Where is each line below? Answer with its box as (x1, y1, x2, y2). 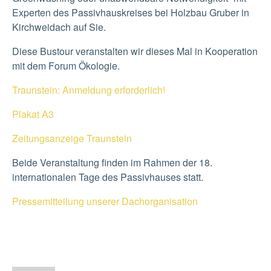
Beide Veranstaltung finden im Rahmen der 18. (12, 155, 212, 169)
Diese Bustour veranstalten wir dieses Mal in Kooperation (12, 44, 258, 58)
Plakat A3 (12, 106, 54, 121)
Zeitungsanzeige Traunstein (12, 131, 132, 145)
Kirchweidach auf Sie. (12, 19, 106, 34)
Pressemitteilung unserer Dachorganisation (12, 194, 198, 208)
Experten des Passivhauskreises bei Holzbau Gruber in (12, 5, 249, 19)
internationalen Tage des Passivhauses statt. (12, 169, 203, 184)
